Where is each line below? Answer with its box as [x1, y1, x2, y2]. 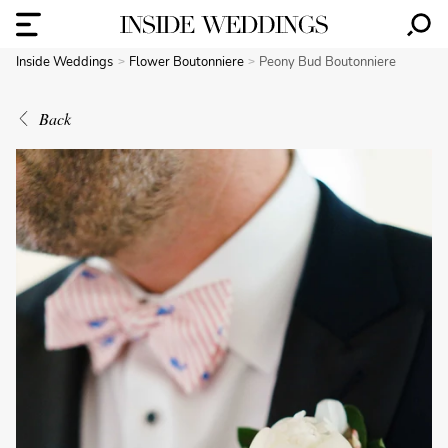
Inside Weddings [16, 53, 113, 71]
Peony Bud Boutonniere [259, 53, 397, 71]
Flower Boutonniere [128, 53, 247, 71]
